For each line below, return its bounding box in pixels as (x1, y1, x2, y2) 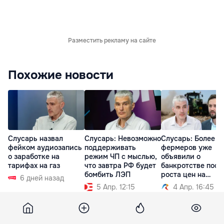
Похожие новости (8, 67, 113, 83)
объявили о (161, 152, 200, 161)
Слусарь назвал (8, 134, 63, 143)
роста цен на (161, 170, 205, 179)
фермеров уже (161, 143, 212, 152)
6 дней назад (20, 173, 64, 183)
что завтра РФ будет (84, 161, 156, 170)
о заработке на (8, 152, 59, 161)
